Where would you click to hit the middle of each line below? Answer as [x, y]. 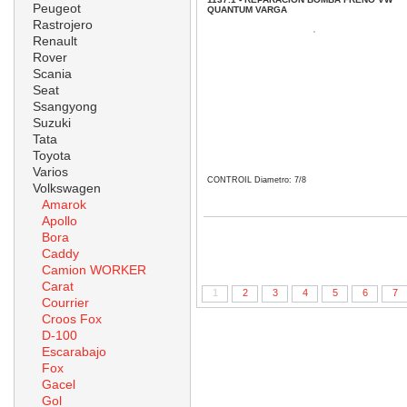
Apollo [60, 221]
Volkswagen [67, 188]
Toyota [52, 155]
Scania [52, 74]
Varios [50, 172]
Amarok [64, 204]
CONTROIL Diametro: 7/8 [257, 180]
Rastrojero [63, 25]
